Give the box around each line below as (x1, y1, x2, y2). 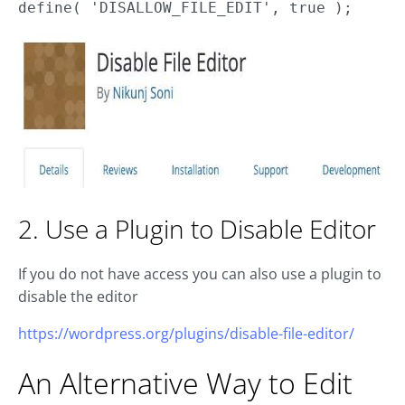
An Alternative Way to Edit (18, 363, 353, 403)
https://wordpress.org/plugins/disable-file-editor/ (18, 324, 354, 344)
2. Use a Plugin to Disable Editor (18, 212, 376, 247)
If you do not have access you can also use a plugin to (18, 264, 381, 285)
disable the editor (18, 287, 138, 307)
